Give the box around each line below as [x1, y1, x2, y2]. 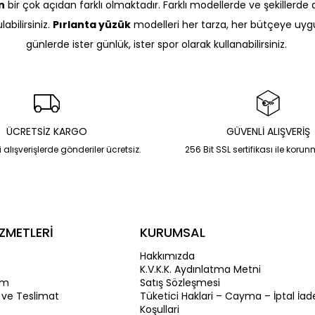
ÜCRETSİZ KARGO [6, 124, 87, 139]
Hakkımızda [140, 249, 195, 263]
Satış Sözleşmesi [140, 276, 221, 290]
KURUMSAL [140, 224, 206, 241]
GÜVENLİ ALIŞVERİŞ [226, 124, 310, 139]
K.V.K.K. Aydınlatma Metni [140, 262, 262, 276]
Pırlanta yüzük [52, 18, 131, 32]
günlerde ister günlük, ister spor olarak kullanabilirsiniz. [25, 37, 290, 51]
